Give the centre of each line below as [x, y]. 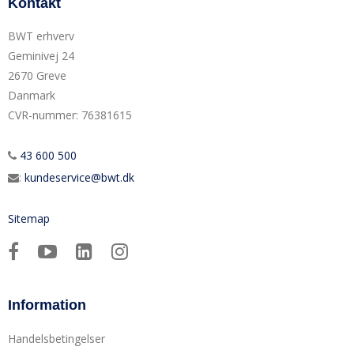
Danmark [32, 96]
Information [47, 305]
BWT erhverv [41, 36]
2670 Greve [37, 76]
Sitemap [29, 219]
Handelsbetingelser [56, 339]
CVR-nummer [42, 115]
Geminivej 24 [41, 56]
